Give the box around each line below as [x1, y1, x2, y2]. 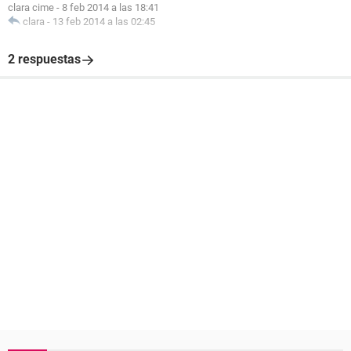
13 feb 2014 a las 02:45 [52, 16, 155, 27]
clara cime [8, 2, 54, 13]
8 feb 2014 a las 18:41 [62, 2, 159, 13]
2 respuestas [8, 52, 81, 67]
